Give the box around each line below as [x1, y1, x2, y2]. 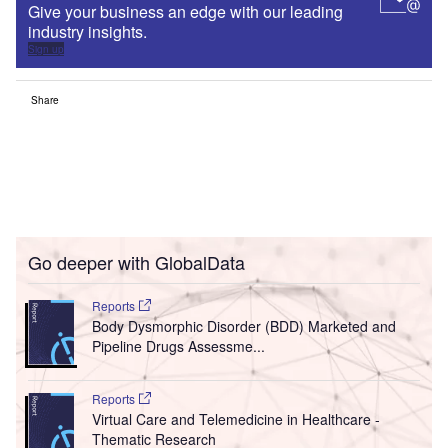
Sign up [28, 41, 64, 56]
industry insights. [28, 19, 151, 43]
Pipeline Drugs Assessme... [91, 335, 265, 356]
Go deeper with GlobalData [28, 248, 245, 275]
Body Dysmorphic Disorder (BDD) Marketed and [91, 315, 396, 336]
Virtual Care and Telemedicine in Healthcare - [91, 408, 380, 429]
